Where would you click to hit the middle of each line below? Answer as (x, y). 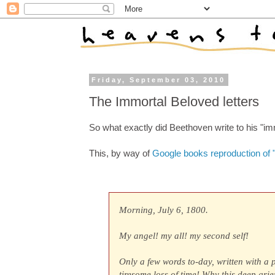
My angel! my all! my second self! (184, 235)
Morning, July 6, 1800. (164, 209)
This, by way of (121, 153)
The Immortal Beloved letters (174, 101)
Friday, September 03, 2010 (159, 80)
